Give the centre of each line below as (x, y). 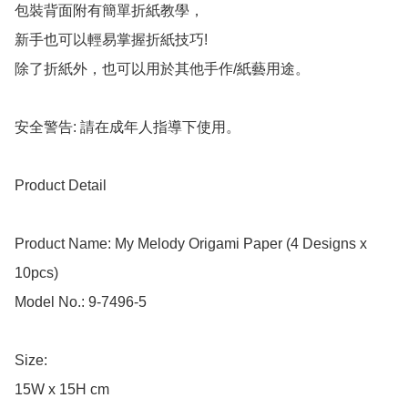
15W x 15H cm (62, 390)
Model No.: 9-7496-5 (81, 302)
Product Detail (61, 186)
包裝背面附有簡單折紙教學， (109, 11)
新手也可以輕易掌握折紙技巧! (111, 40)
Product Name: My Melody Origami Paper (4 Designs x (191, 244)
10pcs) (36, 273)
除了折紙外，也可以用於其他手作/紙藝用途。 (162, 69)
